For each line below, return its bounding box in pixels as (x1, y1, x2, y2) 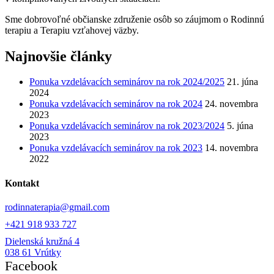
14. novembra (205, 143, 258, 154)
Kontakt (5, 177, 39, 188)
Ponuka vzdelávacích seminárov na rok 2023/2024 (29, 120, 224, 131)
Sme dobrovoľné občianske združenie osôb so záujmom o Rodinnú (5, 13, 264, 24)
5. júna (227, 120, 253, 131)
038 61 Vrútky (5, 247, 61, 257)
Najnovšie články (5, 48, 112, 64)
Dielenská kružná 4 (5, 236, 80, 246)
